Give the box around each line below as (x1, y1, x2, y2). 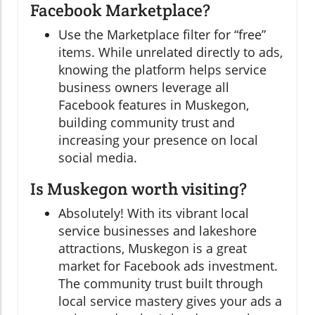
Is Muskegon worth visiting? (30, 178, 247, 200)
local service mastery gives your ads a (58, 292, 282, 310)
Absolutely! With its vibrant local (58, 205, 249, 222)
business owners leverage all (58, 79, 229, 96)
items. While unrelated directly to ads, (58, 44, 283, 61)
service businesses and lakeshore (58, 222, 257, 240)
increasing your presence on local (58, 131, 258, 149)
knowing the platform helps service (58, 61, 266, 79)
